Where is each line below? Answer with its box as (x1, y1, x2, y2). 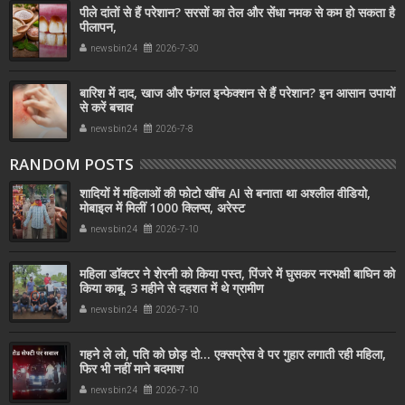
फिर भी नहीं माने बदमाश (80, 360, 184, 378)
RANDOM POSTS (9, 154, 134, 175)
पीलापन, (80, 18, 117, 36)
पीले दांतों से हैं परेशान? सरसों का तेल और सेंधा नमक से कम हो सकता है (80, 4, 395, 22)
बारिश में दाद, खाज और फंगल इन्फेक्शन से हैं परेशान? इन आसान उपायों (80, 84, 395, 102)
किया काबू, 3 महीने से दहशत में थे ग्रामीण (80, 279, 264, 297)
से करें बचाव (80, 99, 133, 117)
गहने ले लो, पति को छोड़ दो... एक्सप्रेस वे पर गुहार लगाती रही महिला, (80, 345, 386, 363)
